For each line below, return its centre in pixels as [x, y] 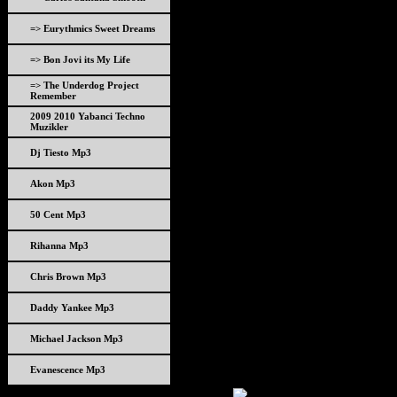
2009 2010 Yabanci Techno [88, 116]
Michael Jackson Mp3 [77, 339]
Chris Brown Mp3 [68, 276]
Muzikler [49, 127]
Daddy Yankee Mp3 [72, 307]
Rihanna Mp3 [59, 245]
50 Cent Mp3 [58, 214]
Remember [53, 96]
